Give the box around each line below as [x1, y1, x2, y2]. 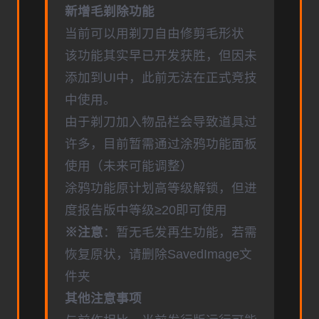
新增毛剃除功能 [65, 4, 155, 19]
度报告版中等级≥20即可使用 [65, 203, 227, 218]
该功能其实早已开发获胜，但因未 [65, 48, 257, 63]
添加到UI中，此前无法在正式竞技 [65, 70, 257, 85]
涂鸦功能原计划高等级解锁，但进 [65, 181, 257, 196]
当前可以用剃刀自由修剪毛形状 [65, 26, 244, 41]
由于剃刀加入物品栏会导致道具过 [65, 115, 257, 130]
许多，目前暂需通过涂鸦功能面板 [65, 137, 257, 152]
